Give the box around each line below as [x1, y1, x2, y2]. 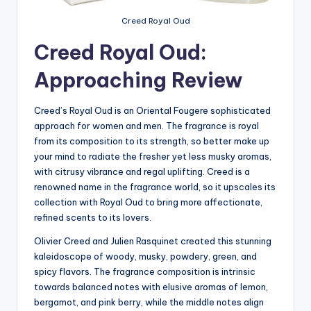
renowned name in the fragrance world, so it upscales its [34, 180, 276, 192]
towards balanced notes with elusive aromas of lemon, [34, 280, 268, 292]
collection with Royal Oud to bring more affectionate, [34, 196, 262, 208]
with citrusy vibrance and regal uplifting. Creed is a [34, 165, 250, 177]
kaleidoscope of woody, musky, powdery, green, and [34, 250, 257, 262]
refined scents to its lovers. [34, 211, 153, 223]
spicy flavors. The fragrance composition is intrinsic [34, 265, 255, 277]
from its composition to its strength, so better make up [34, 135, 269, 146]
